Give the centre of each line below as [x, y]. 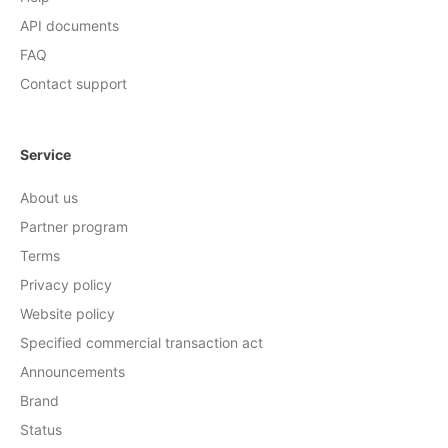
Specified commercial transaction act [141, 342]
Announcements [72, 371]
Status [41, 429]
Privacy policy [66, 284]
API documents [69, 25]
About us [49, 197]
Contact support [73, 83]
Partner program [74, 226]
